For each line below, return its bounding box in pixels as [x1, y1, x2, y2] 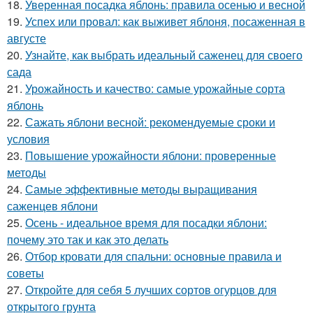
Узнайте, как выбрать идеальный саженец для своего [25, 47, 303, 64]
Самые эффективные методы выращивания [25, 181, 257, 198]
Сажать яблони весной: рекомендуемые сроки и [25, 114, 275, 131]
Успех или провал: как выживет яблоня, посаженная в [25, 13, 305, 30]
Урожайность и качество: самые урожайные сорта [25, 80, 285, 97]
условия [7, 131, 50, 147]
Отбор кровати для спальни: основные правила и [25, 248, 282, 265]
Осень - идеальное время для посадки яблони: [25, 214, 267, 231]
